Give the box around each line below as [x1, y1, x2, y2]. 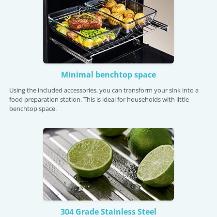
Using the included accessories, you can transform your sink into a [9, 86, 199, 94]
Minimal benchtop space [61, 69, 156, 80]
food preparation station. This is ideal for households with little [9, 95, 189, 104]
